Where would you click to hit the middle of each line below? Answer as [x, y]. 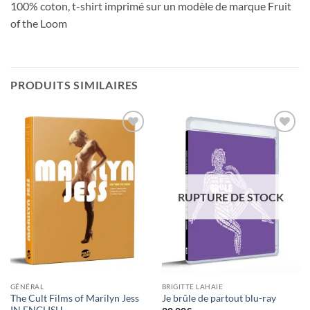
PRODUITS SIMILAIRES [75, 85]
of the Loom [39, 24]
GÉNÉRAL [27, 286]
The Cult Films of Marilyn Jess [74, 298]
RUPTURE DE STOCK [231, 197]
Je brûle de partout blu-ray [219, 299]
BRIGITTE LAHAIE [192, 286]
